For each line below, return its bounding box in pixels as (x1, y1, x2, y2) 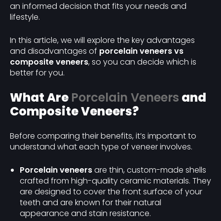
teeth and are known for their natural (20, 197, 161, 208)
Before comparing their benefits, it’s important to (10, 130, 196, 142)
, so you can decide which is (88, 56, 196, 68)
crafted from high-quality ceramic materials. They (20, 175, 211, 186)
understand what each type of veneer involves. (10, 141, 192, 152)
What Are (10, 89, 71, 106)
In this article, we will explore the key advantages (10, 35, 195, 46)
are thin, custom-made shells (92, 164, 206, 176)
